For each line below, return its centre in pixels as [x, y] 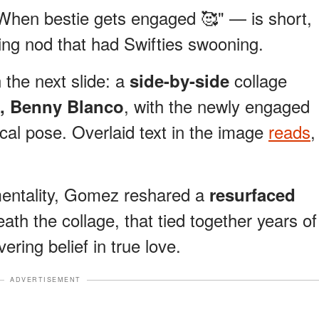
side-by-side [179, 81]
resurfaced [252, 195]
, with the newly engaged [217, 106]
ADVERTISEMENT [46, 280]
